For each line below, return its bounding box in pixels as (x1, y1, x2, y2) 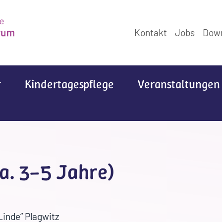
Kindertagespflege (25, 76, 114, 92)
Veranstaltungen (137, 76, 220, 92)
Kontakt (134, 27, 167, 38)
